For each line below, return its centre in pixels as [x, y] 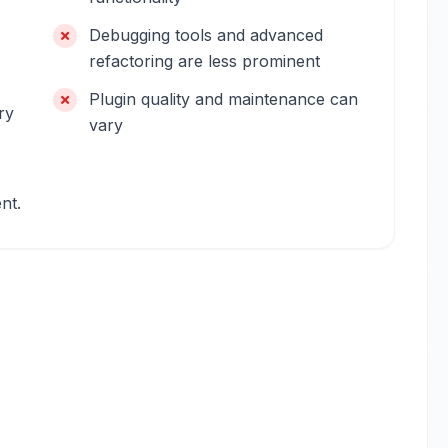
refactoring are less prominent [205, 61]
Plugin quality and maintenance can [224, 99]
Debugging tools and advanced [206, 35]
